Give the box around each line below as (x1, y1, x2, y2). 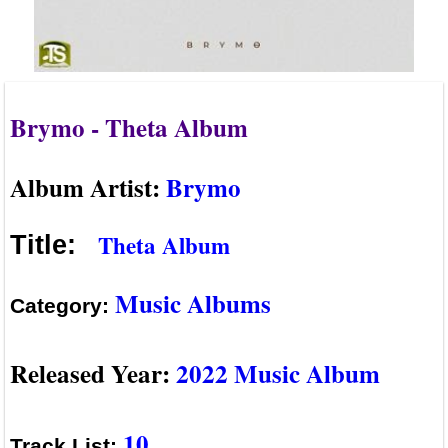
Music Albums (115, 284, 271, 322)
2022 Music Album (176, 354, 380, 392)
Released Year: (10, 354, 176, 392)
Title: (10, 230, 92, 261)
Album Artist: (10, 168, 166, 206)
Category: (10, 293, 115, 317)
